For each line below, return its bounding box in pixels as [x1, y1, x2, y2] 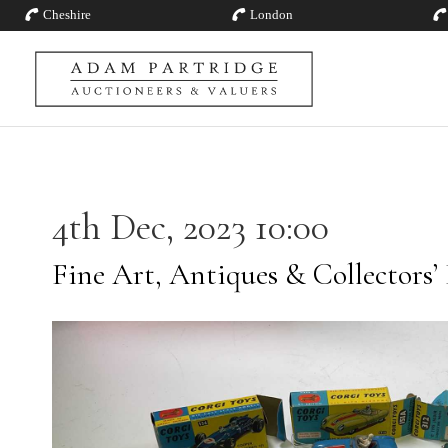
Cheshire [43, 7, 91, 22]
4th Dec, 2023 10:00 [52, 204, 329, 250]
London [249, 7, 293, 22]
